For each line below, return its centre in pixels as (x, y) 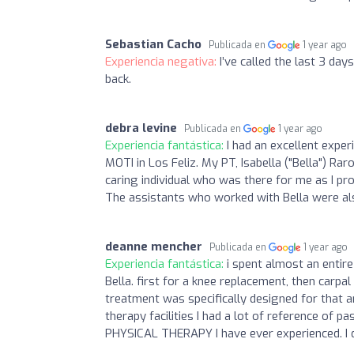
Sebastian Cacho (153, 44)
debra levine (141, 128)
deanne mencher (154, 246)
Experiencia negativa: (162, 61)
